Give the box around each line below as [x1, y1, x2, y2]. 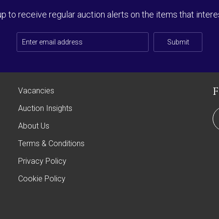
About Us [18, 121, 49, 131]
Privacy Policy [18, 156, 66, 166]
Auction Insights [18, 103, 72, 113]
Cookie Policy [18, 174, 66, 183]
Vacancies [18, 86, 54, 95]
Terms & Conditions [18, 138, 85, 148]
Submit [167, 38, 189, 46]
